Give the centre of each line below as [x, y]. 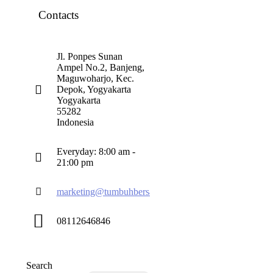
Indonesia [75, 122]
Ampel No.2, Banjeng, [100, 67]
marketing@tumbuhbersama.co [116, 192]
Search [39, 265]
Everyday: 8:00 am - [96, 151]
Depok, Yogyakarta [94, 89]
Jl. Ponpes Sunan [89, 56]
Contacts [58, 15]
